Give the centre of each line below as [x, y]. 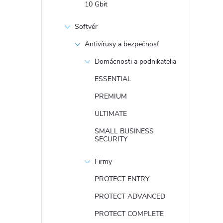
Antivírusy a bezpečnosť [122, 44]
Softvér [86, 27]
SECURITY [111, 139]
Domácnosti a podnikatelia [135, 61]
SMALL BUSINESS [124, 131]
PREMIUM [111, 96]
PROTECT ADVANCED [130, 196]
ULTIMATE [111, 114]
